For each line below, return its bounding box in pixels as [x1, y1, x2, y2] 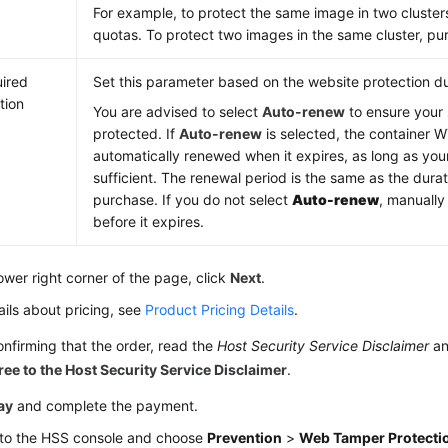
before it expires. [93, 213, 205, 230]
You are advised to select [93, 103, 263, 120]
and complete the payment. [13, 397, 199, 414]
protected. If [93, 125, 180, 142]
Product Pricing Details [145, 301, 295, 318]
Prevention [207, 429, 283, 446]
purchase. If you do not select [93, 191, 293, 208]
